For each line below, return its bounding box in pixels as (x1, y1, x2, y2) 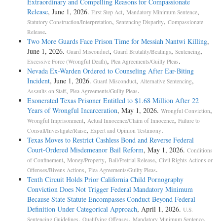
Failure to (178, 116, 200, 124)
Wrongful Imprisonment (27, 116, 83, 124)
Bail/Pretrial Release (109, 156, 155, 164)
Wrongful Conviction (161, 107, 210, 114)
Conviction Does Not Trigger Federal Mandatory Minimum (27, 184, 193, 194)
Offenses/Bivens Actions (27, 166, 84, 174)
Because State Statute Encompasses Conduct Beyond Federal (27, 194, 195, 204)
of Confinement (27, 156, 63, 164)
